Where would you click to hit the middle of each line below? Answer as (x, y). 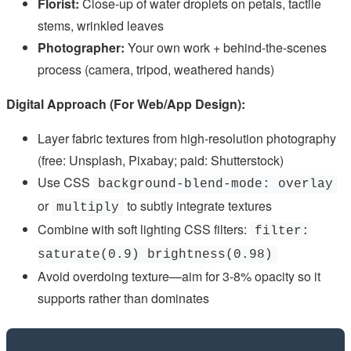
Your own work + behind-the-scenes (226, 48)
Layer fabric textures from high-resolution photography (187, 139)
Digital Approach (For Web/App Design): (126, 104)
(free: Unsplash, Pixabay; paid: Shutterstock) (161, 161)
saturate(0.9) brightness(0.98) (155, 255)
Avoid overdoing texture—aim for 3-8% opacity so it (179, 277)
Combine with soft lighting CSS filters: (144, 230)
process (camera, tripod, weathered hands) (156, 70)
